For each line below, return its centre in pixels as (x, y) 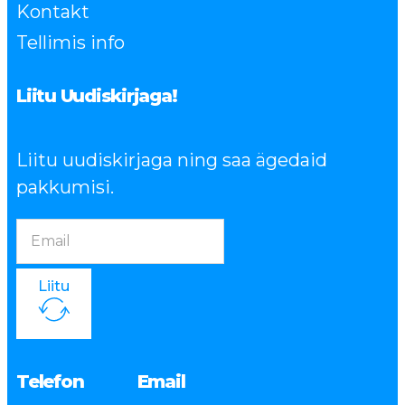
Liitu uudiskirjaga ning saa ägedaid (172, 160)
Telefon (50, 381)
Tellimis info (71, 43)
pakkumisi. (65, 188)
